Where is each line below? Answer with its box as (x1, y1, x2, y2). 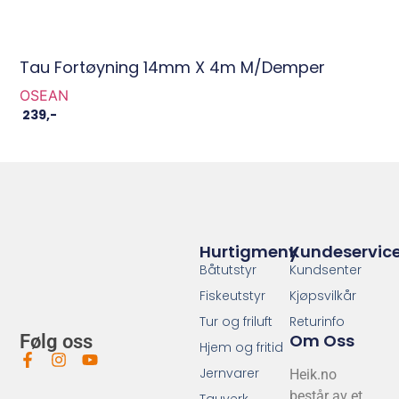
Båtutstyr (199, 260, 257, 279)
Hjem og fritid (199, 338, 284, 356)
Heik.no (289, 365, 337, 383)
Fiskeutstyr (199, 286, 266, 305)
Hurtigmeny (199, 240, 299, 263)
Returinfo (289, 312, 345, 330)
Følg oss (20, 330, 94, 353)
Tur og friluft (199, 312, 273, 330)
